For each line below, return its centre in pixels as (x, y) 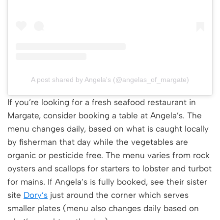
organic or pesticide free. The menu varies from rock (109, 155)
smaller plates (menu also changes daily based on (103, 208)
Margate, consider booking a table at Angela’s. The (105, 115)
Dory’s (36, 195)
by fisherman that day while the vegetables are (98, 142)
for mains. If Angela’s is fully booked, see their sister (107, 181)
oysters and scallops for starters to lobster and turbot (110, 168)
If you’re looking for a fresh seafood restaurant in (102, 102)
